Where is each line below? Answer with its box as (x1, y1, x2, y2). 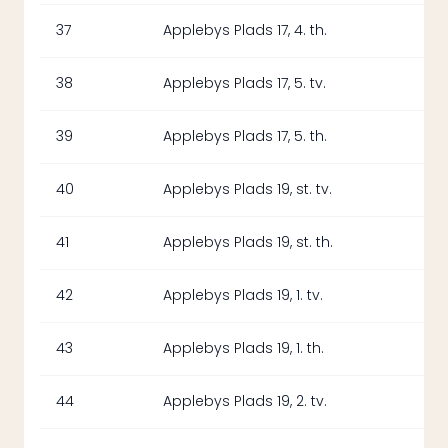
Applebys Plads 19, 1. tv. (163, 287, 323, 304)
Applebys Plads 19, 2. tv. (163, 393, 327, 410)
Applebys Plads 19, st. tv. (163, 181, 332, 198)
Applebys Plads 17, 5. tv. (163, 75, 326, 92)
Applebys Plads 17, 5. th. (163, 128, 327, 145)
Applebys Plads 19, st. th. (163, 234, 333, 251)
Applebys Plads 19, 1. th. (163, 340, 324, 357)
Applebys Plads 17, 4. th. (163, 22, 327, 39)
